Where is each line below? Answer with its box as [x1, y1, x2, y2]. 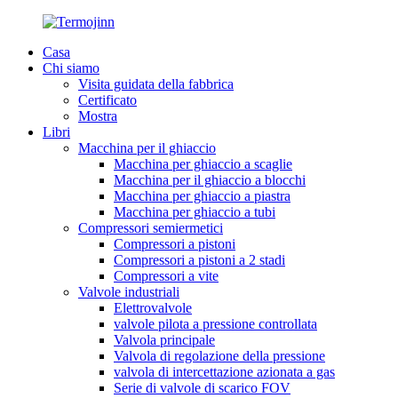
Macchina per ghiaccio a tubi [114, 204, 275, 219]
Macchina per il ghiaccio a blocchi [114, 172, 306, 187]
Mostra [78, 108, 117, 123]
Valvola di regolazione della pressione [114, 348, 325, 363]
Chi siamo [43, 60, 99, 76]
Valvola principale [114, 332, 215, 347]
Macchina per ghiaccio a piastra [114, 188, 291, 203]
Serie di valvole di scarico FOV [114, 380, 291, 395]
